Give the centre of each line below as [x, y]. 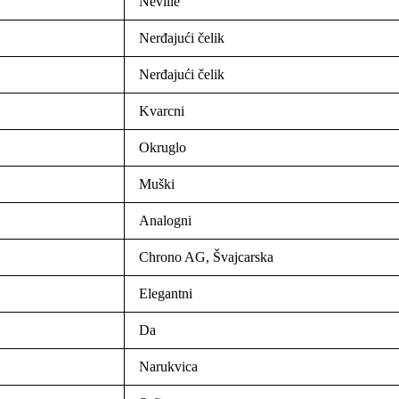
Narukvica [168, 367]
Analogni [165, 221]
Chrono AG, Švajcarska [206, 257]
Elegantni [166, 294]
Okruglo [163, 148]
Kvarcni [162, 111]
